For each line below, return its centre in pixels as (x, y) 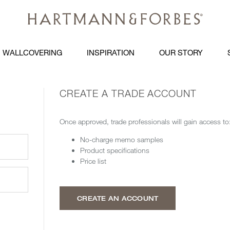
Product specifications (115, 150)
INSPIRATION (111, 53)
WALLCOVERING (32, 53)
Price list (93, 161)
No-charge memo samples (122, 140)
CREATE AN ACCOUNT (118, 198)
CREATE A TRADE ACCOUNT (128, 93)
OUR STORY (181, 53)
